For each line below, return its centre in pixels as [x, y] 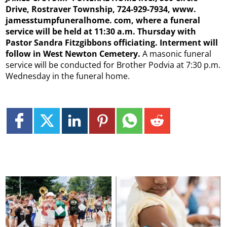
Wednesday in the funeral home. [68, 76]
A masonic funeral [177, 54]
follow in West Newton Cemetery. [74, 54]
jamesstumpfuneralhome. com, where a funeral [103, 21]
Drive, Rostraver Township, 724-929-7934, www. [101, 9]
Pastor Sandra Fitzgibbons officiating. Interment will [112, 43]
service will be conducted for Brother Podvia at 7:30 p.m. [113, 65]
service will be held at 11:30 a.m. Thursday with [101, 32]
